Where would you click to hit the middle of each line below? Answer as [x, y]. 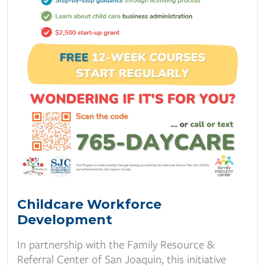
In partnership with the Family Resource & [116, 244]
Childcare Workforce [89, 204]
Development [65, 220]
